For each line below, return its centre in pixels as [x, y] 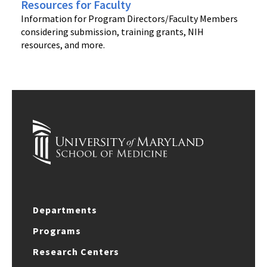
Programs [57, 230]
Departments [65, 209]
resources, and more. [63, 44]
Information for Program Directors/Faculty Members [129, 18]
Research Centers [76, 251]
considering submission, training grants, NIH [112, 31]
